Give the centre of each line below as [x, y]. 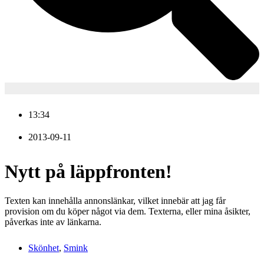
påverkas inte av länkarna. [53, 222]
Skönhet [44, 247]
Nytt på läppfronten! [88, 172]
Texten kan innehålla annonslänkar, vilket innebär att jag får [115, 200]
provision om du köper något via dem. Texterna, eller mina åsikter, [128, 211]
